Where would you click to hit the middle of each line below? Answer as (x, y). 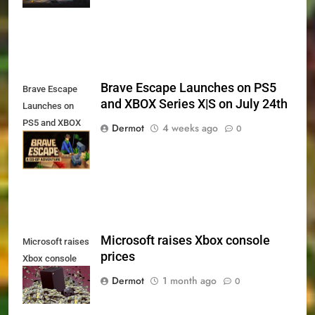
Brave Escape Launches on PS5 (188, 88)
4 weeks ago (190, 128)
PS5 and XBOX (52, 123)
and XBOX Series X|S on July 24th (194, 104)
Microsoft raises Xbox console (185, 240)
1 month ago (189, 281)
